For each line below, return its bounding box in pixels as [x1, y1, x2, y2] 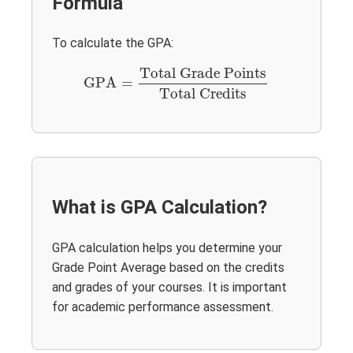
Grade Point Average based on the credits [52, 260, 284, 276]
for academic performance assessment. [52, 299, 273, 315]
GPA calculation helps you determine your [52, 240, 282, 256]
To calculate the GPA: [52, 35, 173, 51]
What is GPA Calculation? [52, 196, 267, 219]
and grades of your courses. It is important [52, 280, 287, 295]
